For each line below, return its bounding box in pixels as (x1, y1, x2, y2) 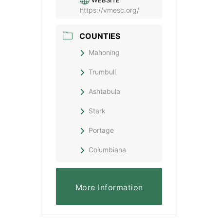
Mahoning (89, 48, 120, 57)
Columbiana (89, 145, 126, 154)
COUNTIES (79, 31, 120, 41)
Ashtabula (89, 87, 120, 96)
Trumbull (89, 68, 116, 76)
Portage (89, 126, 114, 135)
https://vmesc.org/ (80, 6, 139, 15)
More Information (75, 182, 143, 193)
